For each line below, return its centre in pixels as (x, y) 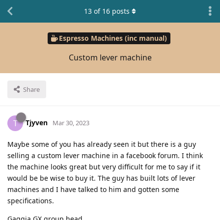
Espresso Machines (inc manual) (113, 38)
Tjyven (37, 122)
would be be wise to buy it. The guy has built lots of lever (101, 178)
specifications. (31, 200)
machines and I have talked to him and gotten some (93, 189)
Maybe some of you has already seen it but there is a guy (102, 144)
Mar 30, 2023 (71, 123)
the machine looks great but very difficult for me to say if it (104, 166)
